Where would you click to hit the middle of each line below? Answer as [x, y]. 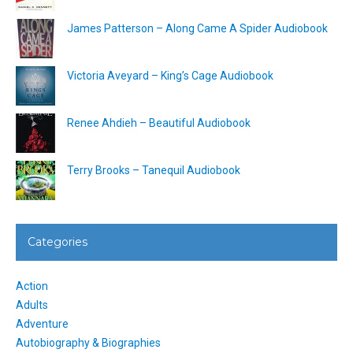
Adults [32, 305]
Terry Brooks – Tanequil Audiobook [154, 170]
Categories [58, 242]
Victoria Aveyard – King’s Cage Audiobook [170, 75]
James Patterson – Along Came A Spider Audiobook [197, 28]
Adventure [42, 323]
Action [32, 286]
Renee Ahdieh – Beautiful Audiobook [159, 123]
